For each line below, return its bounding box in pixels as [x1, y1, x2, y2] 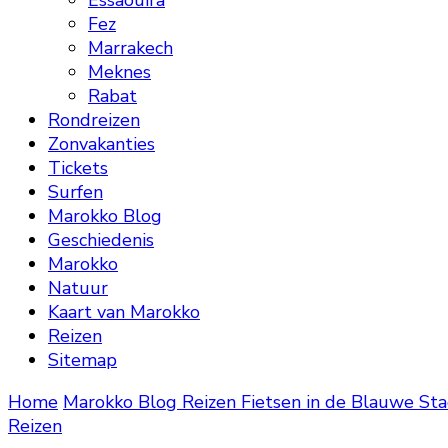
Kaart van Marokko [48, 300, 200, 324]
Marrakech [88, 36, 173, 60]
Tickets [48, 156, 108, 180]
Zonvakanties [48, 132, 155, 156]
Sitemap [48, 348, 117, 372]
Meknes [88, 60, 151, 84]
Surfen [48, 180, 103, 204]
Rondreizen [48, 108, 140, 132]
